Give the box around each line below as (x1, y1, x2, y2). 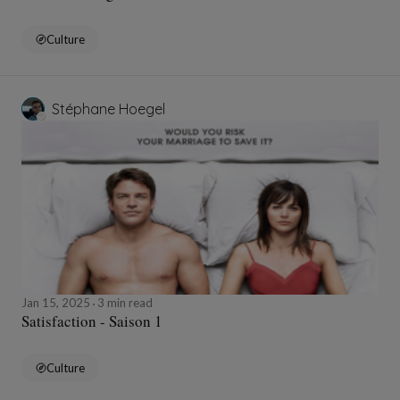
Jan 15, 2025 (21, 296, 93, 311)
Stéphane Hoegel (52, 100, 165, 119)
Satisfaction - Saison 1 (21, 311, 162, 332)
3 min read (95, 296, 153, 311)
